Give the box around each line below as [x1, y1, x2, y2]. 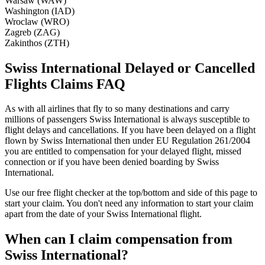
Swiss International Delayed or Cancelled [5, 60, 255, 76]
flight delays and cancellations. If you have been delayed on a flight [5, 125, 256, 135]
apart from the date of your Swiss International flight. [5, 209, 202, 219]
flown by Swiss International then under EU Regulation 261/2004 [5, 135, 250, 146]
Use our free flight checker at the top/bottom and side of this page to [5, 188, 257, 198]
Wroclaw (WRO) [5, 16, 69, 27]
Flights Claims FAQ [5, 76, 125, 92]
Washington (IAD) [5, 5, 75, 16]
